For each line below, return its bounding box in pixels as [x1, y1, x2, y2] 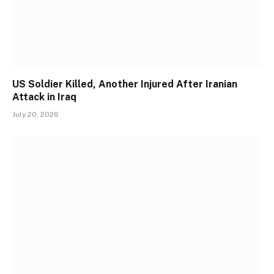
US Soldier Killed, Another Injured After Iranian [12, 78, 237, 91]
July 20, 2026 [12, 110, 59, 119]
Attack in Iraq [12, 91, 76, 103]
